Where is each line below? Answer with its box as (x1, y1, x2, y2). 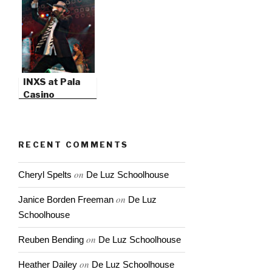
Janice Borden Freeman (18, 194, 114, 205)
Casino (23, 89, 55, 101)
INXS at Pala (23, 76, 80, 88)
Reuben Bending (18, 234, 84, 245)
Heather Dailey (18, 259, 77, 270)
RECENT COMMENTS (18, 140, 129, 150)
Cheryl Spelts (18, 169, 72, 180)
